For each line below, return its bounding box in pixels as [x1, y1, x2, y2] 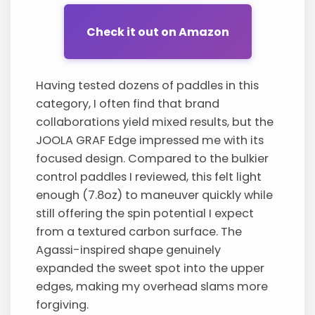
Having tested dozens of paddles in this [36, 77, 259, 94]
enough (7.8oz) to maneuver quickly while [36, 187, 274, 204]
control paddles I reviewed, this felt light [36, 169, 262, 186]
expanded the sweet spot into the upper [36, 260, 265, 277]
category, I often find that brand [36, 96, 220, 112]
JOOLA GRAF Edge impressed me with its [36, 132, 264, 149]
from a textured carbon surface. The [36, 224, 243, 240]
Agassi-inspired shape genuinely [36, 242, 221, 259]
